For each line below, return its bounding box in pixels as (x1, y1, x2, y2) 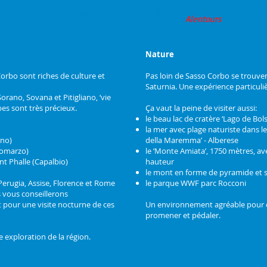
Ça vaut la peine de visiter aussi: (145, 103, 257, 113)
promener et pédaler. (145, 210, 221, 221)
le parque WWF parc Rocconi (145, 178, 246, 188)
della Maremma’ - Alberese (145, 135, 238, 145)
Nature (145, 49, 174, 60)
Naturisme (73, 7, 113, 18)
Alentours (185, 13, 222, 24)
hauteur (145, 156, 174, 167)
